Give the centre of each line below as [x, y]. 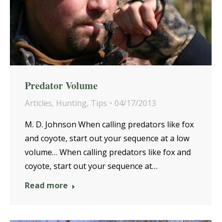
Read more [46, 185]
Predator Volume [61, 85]
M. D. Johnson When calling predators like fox [109, 124]
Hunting [71, 103]
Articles [38, 103]
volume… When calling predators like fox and [108, 152]
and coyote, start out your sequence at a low [107, 138]
